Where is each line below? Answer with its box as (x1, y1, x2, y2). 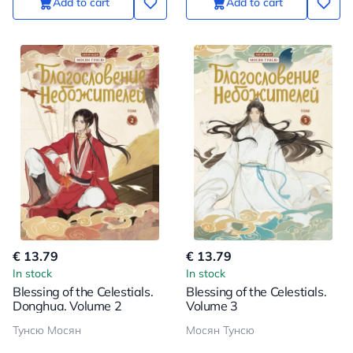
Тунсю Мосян (13, 323, 81, 337)
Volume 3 (186, 298, 238, 314)
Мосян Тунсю (186, 323, 255, 337)
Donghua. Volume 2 (13, 298, 122, 314)
